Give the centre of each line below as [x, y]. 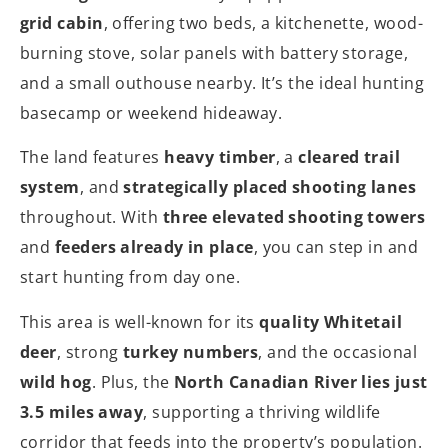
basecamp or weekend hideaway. [151, 112]
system [50, 187]
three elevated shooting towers [294, 217]
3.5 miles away [82, 411]
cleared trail [349, 157]
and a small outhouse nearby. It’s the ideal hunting [222, 82]
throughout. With [91, 217]
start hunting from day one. [130, 277]
